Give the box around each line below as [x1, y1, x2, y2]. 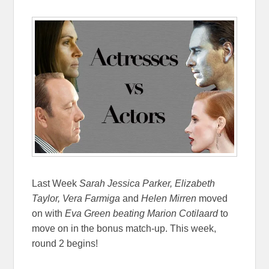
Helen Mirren [141, 193, 197, 204]
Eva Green [62, 208, 113, 219]
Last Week [32, 178, 80, 189]
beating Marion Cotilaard [113, 208, 221, 219]
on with [32, 208, 63, 219]
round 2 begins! [32, 238, 98, 249]
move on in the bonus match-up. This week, [32, 223, 217, 234]
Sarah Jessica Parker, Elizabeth [79, 178, 216, 189]
